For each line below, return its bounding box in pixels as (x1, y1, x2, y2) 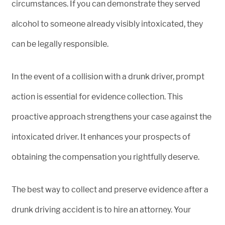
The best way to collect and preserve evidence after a (12, 184, 208, 194)
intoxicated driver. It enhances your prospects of (12, 132, 190, 142)
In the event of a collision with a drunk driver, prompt (12, 71, 204, 81)
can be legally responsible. (12, 39, 108, 49)
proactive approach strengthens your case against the (12, 111, 211, 122)
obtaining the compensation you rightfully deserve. (12, 152, 199, 162)
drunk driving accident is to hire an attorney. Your (12, 204, 191, 214)
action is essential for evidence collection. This (12, 91, 183, 101)
